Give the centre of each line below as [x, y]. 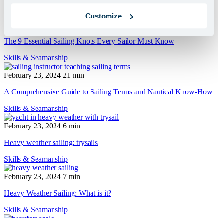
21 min [73, 75]
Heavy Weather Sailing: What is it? [58, 193]
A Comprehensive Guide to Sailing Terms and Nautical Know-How [108, 91]
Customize [104, 16]
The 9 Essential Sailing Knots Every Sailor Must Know [89, 41]
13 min [73, 24]
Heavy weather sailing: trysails [51, 142]
